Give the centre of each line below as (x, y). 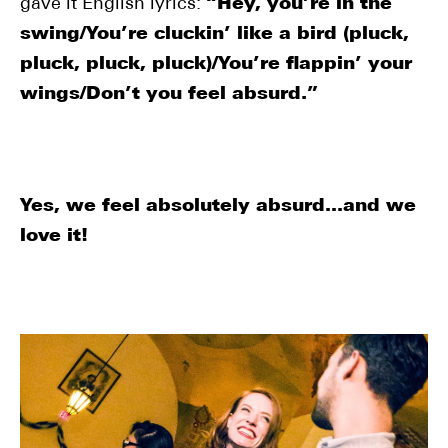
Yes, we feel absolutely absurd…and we (218, 206)
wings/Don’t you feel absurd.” (169, 94)
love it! (54, 236)
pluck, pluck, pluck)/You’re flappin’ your (216, 64)
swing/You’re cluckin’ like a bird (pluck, (214, 34)
